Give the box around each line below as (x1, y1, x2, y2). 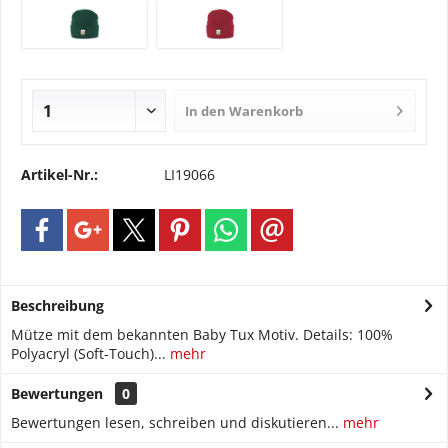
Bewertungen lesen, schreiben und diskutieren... (11, 413, 339, 432)
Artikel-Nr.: (21, 165, 98, 184)
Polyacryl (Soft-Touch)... (11, 344, 166, 363)
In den (185, 102, 227, 120)
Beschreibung (11, 296, 104, 315)
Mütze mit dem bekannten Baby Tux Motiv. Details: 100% (11, 325, 393, 344)
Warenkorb (229, 102, 304, 120)
